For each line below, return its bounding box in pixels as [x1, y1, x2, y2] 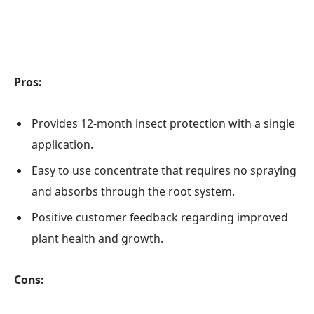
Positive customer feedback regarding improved [32, 210, 288, 226]
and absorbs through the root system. [32, 184, 235, 200]
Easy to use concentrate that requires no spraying [32, 163, 296, 179]
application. [32, 137, 93, 153]
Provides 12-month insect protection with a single [32, 116, 295, 132]
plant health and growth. [32, 231, 163, 247]
